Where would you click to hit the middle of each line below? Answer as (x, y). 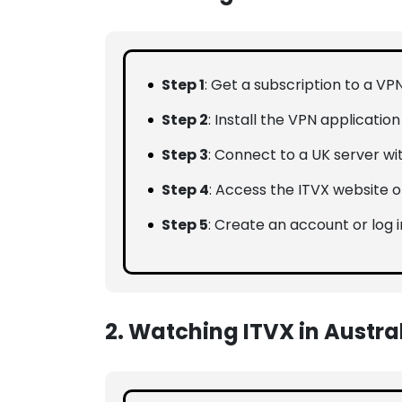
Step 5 (185, 225)
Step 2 (185, 120)
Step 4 (185, 190)
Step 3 (185, 155)
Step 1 (183, 85)
